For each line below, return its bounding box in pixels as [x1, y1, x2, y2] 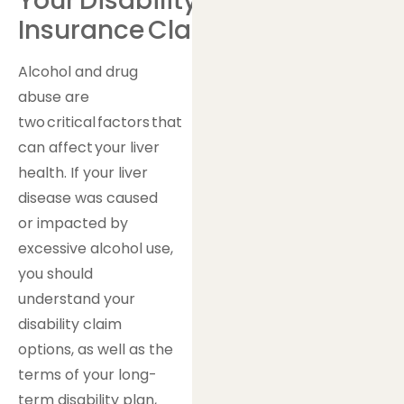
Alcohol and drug [18, 60, 138, 82]
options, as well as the [18, 338, 173, 360]
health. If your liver [18, 161, 148, 183]
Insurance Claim [18, 12, 225, 48]
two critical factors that [18, 111, 182, 133]
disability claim [18, 313, 122, 335]
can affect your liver [18, 136, 160, 158]
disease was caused [18, 187, 158, 208]
